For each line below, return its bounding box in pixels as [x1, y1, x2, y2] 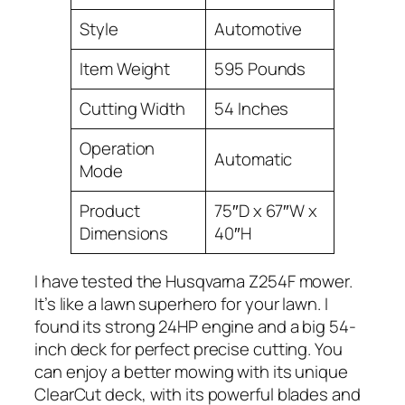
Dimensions [80, 221, 169, 245]
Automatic [214, 146, 293, 171]
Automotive [214, 16, 303, 41]
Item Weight [80, 56, 171, 80]
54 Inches [214, 96, 289, 120]
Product [80, 198, 140, 222]
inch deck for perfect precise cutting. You [34, 337, 343, 362]
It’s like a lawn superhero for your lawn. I [34, 292, 328, 316]
